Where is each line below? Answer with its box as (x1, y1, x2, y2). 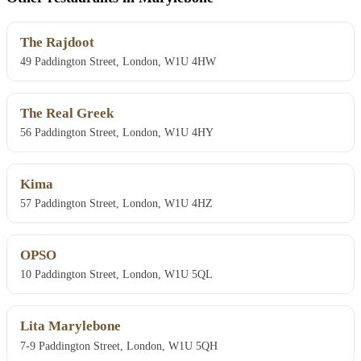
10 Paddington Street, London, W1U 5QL (20, 268, 213, 281)
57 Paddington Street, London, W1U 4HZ (20, 197, 213, 210)
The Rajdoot (20, 35, 94, 51)
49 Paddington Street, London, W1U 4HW (20, 55, 216, 68)
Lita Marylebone (20, 318, 121, 334)
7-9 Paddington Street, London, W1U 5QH (20, 338, 218, 352)
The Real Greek (20, 106, 114, 122)
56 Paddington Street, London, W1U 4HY (20, 126, 214, 139)
